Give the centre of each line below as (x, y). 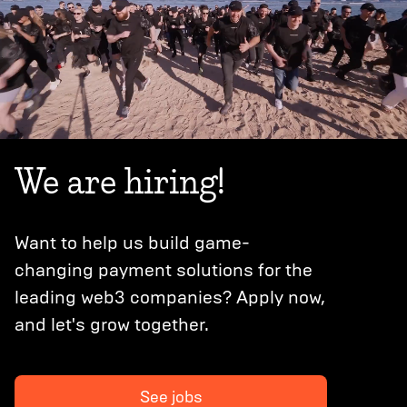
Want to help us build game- (132, 243)
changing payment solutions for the (164, 271)
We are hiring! (120, 185)
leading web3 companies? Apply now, (170, 298)
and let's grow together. (112, 325)
